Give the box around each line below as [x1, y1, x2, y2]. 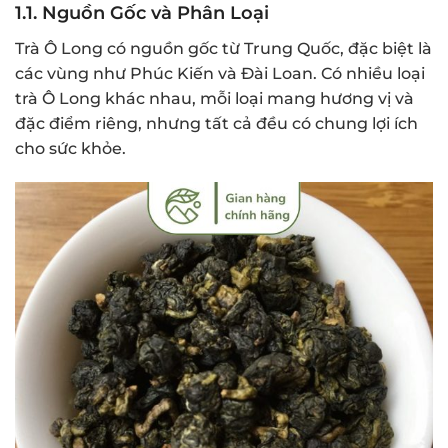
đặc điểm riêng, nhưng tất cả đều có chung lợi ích [15, 113, 418, 133]
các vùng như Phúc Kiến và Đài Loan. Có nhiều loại [15, 63, 425, 83]
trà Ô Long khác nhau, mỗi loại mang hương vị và [15, 88, 414, 108]
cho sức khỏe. [15, 138, 126, 158]
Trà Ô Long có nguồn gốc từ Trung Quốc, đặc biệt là [15, 38, 432, 58]
